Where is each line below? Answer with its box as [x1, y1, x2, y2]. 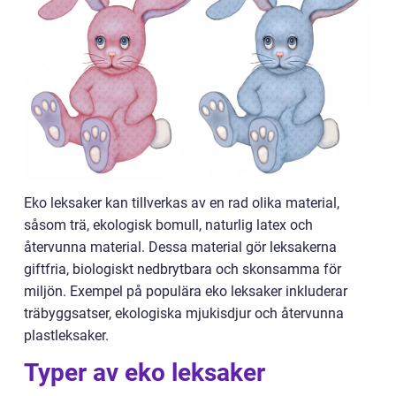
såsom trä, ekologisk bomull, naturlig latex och [24, 217, 313, 234]
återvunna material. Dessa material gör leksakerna [24, 239, 337, 256]
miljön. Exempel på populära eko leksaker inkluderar [24, 283, 347, 301]
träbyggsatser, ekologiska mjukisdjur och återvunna [24, 305, 344, 323]
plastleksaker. [24, 327, 109, 345]
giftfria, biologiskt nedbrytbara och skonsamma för [24, 261, 341, 278]
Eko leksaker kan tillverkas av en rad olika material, [24, 194, 339, 212]
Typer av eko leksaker [24, 358, 265, 388]
